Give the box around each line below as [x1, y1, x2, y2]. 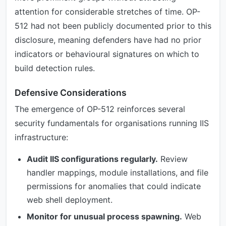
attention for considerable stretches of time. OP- [15, 7, 200, 17]
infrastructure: [15, 132, 68, 142]
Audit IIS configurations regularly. [27, 154, 158, 164]
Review [158, 154, 188, 164]
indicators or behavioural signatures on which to [15, 49, 199, 59]
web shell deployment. [27, 195, 112, 205]
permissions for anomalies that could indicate [27, 181, 201, 191]
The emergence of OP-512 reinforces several [15, 104, 185, 114]
